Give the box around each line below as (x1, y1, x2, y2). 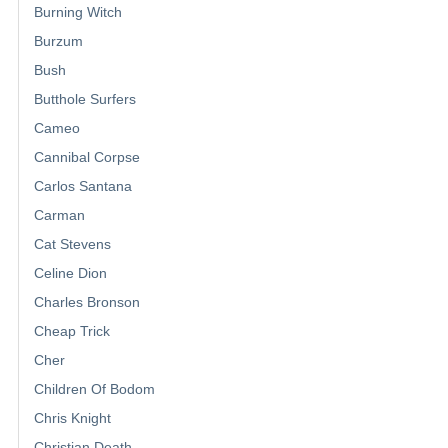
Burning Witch (34, 3, 122, 20)
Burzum (34, 32, 83, 49)
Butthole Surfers (34, 90, 136, 107)
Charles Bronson (34, 293, 140, 310)
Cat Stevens (34, 235, 111, 252)
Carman (34, 206, 85, 223)
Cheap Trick (34, 322, 110, 339)
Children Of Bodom (34, 380, 155, 397)
